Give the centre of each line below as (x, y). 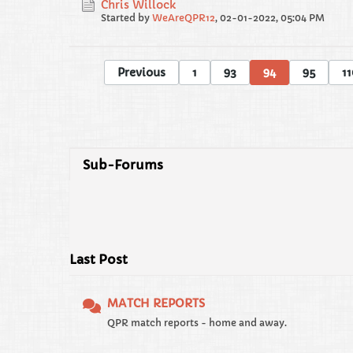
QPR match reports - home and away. (197, 323)
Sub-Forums (123, 165)
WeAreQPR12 (184, 18)
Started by (126, 18)
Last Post (98, 259)
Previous (141, 72)
